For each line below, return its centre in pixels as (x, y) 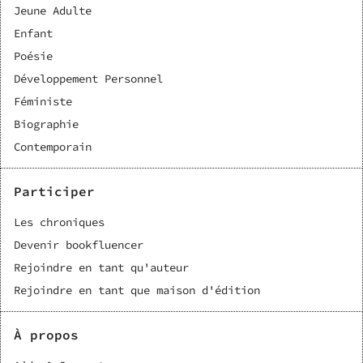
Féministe (43, 101)
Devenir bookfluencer (78, 245)
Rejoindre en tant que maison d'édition (137, 290)
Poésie (33, 56)
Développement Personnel (88, 79)
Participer (54, 191)
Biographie (46, 124)
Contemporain (52, 147)
